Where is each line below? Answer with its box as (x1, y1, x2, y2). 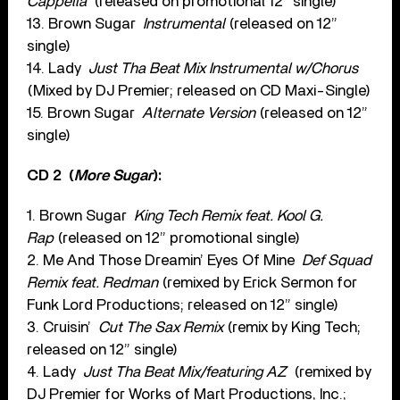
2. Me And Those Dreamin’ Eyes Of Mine (27, 253, 303, 269)
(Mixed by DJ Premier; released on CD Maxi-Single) (27, 83, 371, 99)
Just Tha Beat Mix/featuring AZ (83, 364, 287, 380)
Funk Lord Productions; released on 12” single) (27, 297, 339, 313)
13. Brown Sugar (27, 16, 144, 32)
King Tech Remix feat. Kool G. (134, 208, 324, 224)
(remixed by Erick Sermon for (162, 275, 358, 291)
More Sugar (74, 168, 154, 184)
